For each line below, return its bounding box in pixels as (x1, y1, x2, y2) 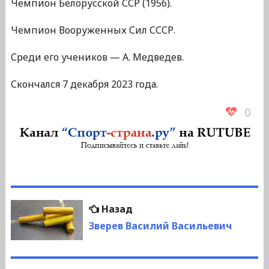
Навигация (10, 189, 106, 213)
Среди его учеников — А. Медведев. (10, 50, 184, 64)
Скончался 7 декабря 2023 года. (10, 77, 158, 91)
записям (10, 242, 83, 265)
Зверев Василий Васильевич (88, 219, 232, 233)
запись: (131, 217, 172, 232)
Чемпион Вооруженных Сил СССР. (10, 23, 175, 37)
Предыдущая (131, 201, 208, 216)
